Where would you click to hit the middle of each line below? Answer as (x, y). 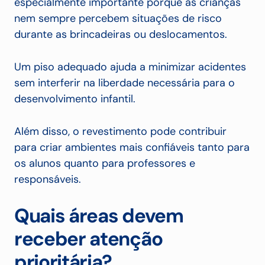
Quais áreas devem (99, 216)
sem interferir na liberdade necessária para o (125, 83)
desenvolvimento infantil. (75, 99)
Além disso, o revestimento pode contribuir (120, 132)
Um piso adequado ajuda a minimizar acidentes (130, 67)
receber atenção (88, 239)
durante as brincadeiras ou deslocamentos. (121, 35)
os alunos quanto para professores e (105, 164)
